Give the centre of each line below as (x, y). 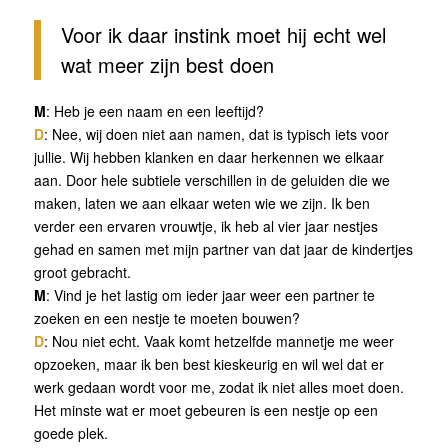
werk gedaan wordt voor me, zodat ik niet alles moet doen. (218, 387)
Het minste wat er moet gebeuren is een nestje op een (205, 410)
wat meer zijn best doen (167, 65)
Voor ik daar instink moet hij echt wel (223, 35)
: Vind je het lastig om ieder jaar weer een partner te (210, 295)
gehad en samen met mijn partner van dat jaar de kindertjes (223, 249)
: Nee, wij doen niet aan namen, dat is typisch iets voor (216, 134)
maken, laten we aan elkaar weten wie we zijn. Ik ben (201, 203)
